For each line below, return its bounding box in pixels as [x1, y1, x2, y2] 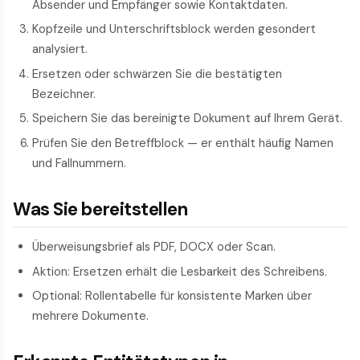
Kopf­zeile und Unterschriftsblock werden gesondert [32, 21, 316, 38]
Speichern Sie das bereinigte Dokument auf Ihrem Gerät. [32, 110, 342, 127]
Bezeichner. [32, 85, 96, 102]
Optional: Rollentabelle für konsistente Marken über [32, 288, 312, 305]
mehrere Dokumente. [32, 308, 149, 325]
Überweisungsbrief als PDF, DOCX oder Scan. [32, 238, 276, 255]
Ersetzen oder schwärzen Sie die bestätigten [32, 65, 282, 82]
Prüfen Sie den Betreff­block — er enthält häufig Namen [32, 134, 333, 151]
